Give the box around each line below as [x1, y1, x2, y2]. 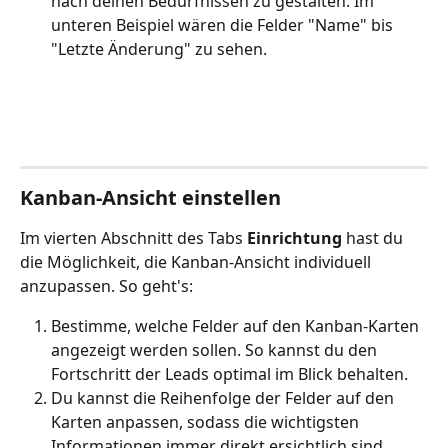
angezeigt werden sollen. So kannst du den [51, 338, 381, 361]
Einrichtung [247, 226, 342, 249]
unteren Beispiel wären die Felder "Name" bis [51, 14, 397, 36]
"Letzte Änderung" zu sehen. [51, 38, 267, 60]
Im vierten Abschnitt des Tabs [20, 226, 247, 249]
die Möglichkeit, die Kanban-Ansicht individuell [20, 250, 375, 273]
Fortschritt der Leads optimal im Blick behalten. [51, 362, 408, 385]
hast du [342, 226, 407, 249]
